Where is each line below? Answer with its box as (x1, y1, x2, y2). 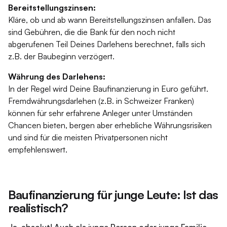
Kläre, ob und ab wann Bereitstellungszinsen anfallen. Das (8, 15, 211, 25)
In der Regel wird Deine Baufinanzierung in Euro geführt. (8, 84, 208, 94)
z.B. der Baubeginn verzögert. (8, 51, 115, 61)
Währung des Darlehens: (8, 71, 105, 82)
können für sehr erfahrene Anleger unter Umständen (8, 108, 193, 118)
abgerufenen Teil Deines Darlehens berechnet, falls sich (8, 39, 205, 49)
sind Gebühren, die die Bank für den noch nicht (8, 27, 175, 37)
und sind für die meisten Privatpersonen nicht (8, 132, 168, 142)
